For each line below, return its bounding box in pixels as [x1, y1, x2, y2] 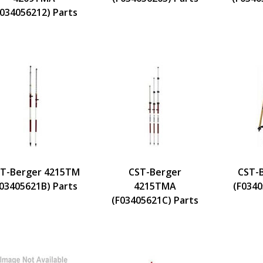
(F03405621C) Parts [112, 193, 198, 207]
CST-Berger [129, 165, 181, 178]
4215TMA [134, 179, 176, 193]
